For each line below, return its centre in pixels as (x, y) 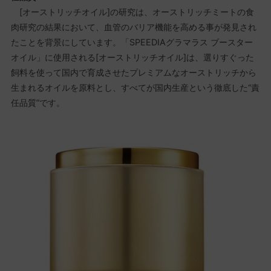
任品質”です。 (38, 103)
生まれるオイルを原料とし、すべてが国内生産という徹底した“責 (135, 88)
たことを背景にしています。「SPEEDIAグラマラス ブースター (132, 42)
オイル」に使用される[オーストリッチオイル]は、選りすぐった (132, 57)
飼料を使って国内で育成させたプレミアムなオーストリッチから (133, 73)
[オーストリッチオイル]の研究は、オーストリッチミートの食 (132, 12)
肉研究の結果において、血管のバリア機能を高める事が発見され (133, 27)
